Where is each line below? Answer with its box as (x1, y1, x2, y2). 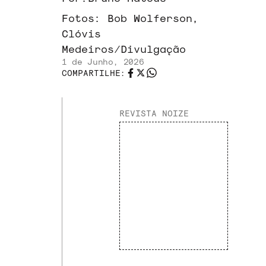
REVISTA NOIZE (119, 108, 189, 118)
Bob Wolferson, (107, 11, 199, 24)
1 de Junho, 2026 (62, 56, 144, 66)
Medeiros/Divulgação (62, 42, 186, 55)
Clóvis (62, 27, 101, 39)
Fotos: (62, 11, 107, 24)
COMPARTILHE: (62, 68, 126, 78)
